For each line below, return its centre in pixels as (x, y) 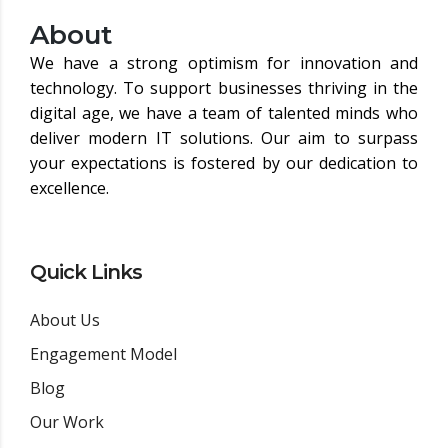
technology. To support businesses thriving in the (224, 87)
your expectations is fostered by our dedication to (224, 162)
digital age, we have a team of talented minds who (224, 112)
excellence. (69, 187)
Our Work (67, 421)
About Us (65, 319)
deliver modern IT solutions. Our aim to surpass (224, 137)
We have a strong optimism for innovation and (224, 62)
